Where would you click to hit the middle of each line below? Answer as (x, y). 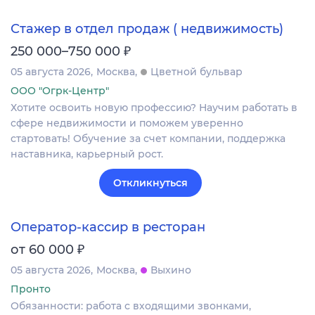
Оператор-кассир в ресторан (108, 227)
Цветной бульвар (197, 71)
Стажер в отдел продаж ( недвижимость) (147, 28)
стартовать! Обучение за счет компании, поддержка (148, 138)
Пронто (31, 289)
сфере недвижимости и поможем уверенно (127, 123)
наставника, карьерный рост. (87, 154)
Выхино (171, 270)
